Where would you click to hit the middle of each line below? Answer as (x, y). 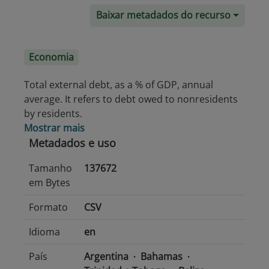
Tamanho (50, 168)
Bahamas (162, 256)
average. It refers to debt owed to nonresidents (131, 99)
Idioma (44, 232)
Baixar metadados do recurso (164, 15)
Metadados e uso (72, 143)
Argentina (106, 256)
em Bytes (50, 183)
